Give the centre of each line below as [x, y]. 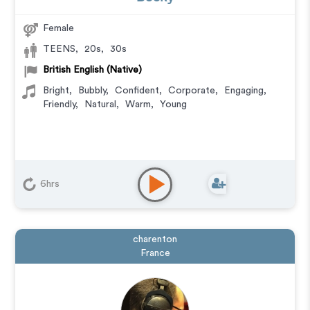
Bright [56, 91]
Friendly [60, 104]
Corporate [192, 91]
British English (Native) [93, 70]
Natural [101, 104]
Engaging [244, 91]
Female [59, 28]
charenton [155, 239]
